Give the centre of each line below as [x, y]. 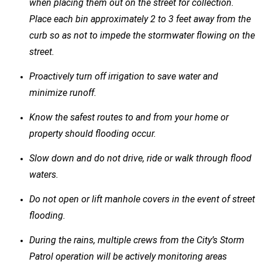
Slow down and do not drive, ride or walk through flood [140, 158]
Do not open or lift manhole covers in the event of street [142, 199]
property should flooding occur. [94, 134]
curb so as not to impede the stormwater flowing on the [142, 35]
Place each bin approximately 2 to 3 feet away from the [140, 19]
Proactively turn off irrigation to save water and [124, 76]
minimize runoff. [64, 93]
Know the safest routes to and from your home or [129, 117]
